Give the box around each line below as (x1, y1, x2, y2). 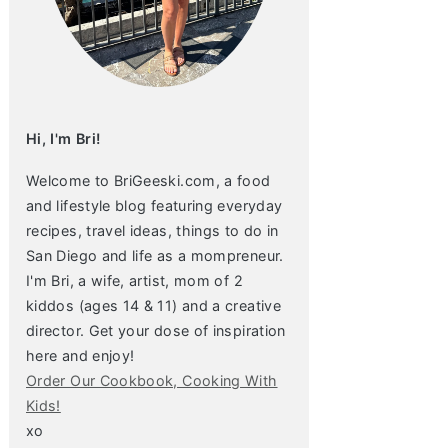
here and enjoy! (26, 347, 135, 364)
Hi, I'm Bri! (26, 130, 101, 147)
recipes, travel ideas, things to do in (26, 222, 279, 239)
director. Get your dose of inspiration (26, 322, 286, 339)
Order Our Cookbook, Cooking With (26, 372, 278, 389)
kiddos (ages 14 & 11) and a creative (26, 297, 281, 314)
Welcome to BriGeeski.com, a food (26, 172, 271, 189)
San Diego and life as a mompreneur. (26, 247, 284, 264)
